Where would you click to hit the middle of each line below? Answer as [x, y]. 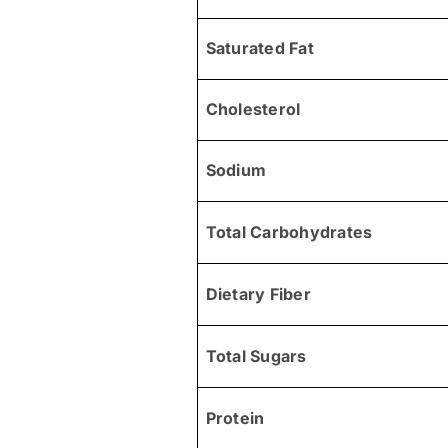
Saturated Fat [259, 47]
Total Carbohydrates [289, 231]
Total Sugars [256, 355]
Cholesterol [253, 108]
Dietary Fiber [258, 293]
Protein [235, 417]
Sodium [236, 169]
